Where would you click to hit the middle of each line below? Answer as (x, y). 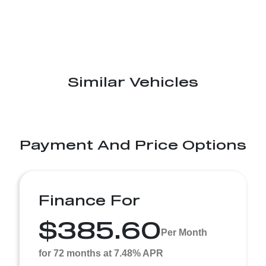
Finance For (89, 200)
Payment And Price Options (133, 144)
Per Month (184, 232)
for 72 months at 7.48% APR (101, 253)
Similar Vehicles (133, 81)
